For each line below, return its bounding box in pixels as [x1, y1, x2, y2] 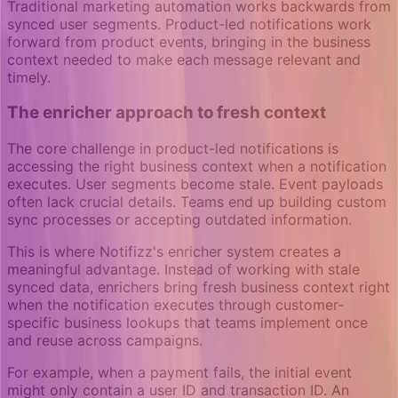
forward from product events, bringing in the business [7, 32, 370, 51]
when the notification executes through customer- [7, 296, 344, 314]
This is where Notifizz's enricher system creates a [7, 243, 341, 261]
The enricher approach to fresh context [7, 102, 326, 123]
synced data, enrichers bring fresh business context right [7, 278, 390, 297]
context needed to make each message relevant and [7, 50, 361, 68]
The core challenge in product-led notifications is [7, 139, 338, 158]
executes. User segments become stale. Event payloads [7, 175, 383, 194]
